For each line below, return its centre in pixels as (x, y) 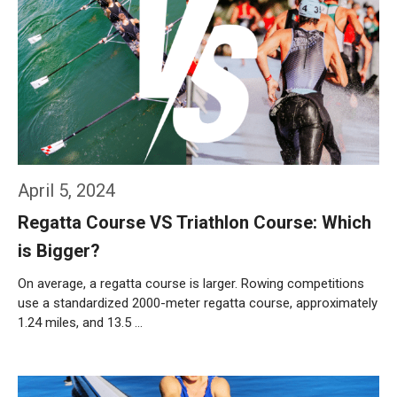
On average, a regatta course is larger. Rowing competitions (191, 284)
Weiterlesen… (74, 370)
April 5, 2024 (66, 191)
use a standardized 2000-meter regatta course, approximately (198, 303)
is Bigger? (59, 251)
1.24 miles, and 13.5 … (80, 323)
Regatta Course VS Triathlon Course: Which (195, 222)
